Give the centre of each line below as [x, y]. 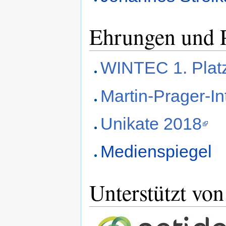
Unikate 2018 [151, 123]
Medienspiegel [156, 152]
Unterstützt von [157, 192]
